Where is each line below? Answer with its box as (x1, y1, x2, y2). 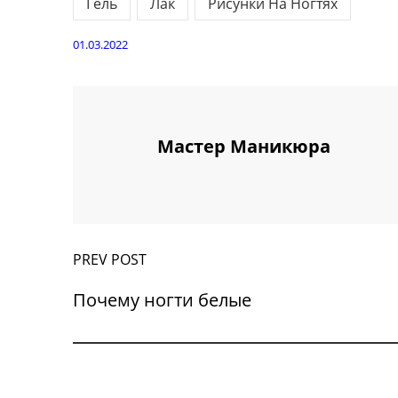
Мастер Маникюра (156, 133, 330, 158)
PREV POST (72, 249, 147, 269)
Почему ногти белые (72, 287, 251, 312)
